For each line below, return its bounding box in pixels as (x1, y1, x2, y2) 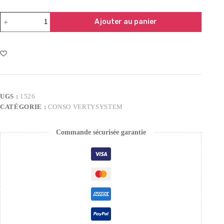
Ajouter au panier (94, 17, 157, 26)
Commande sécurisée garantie (55, 128, 146, 136)
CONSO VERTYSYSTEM (47, 102, 123, 110)
